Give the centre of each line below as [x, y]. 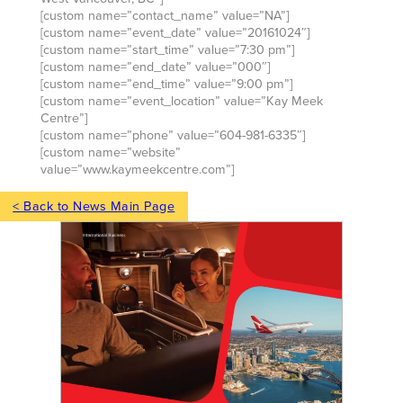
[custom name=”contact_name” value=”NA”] [164, 16]
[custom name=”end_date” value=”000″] [155, 67]
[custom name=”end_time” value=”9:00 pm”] [166, 85]
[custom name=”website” [110, 153]
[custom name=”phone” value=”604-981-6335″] [172, 136]
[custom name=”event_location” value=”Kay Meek [181, 102]
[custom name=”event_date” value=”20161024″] [175, 33]
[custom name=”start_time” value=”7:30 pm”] [167, 50]
